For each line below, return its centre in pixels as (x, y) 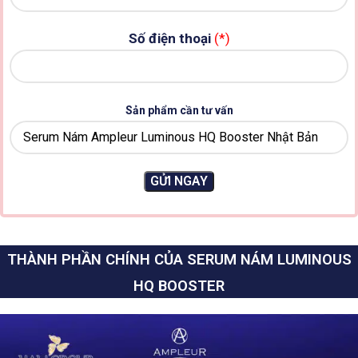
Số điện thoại (169, 38)
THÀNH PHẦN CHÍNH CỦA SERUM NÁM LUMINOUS (179, 259)
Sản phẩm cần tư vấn (179, 110)
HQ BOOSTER (179, 286)
